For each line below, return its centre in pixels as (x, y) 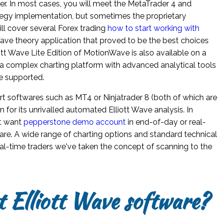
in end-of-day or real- (166, 122)
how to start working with (154, 28)
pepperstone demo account (75, 122)
